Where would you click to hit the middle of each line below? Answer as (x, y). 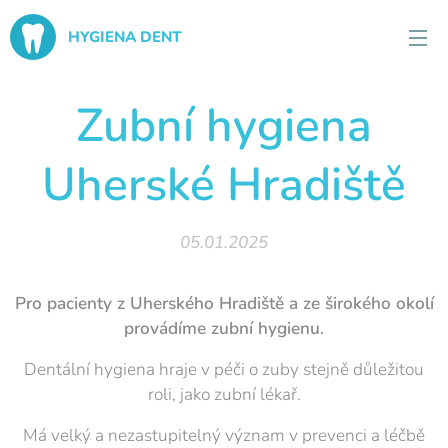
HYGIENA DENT (125, 37)
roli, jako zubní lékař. (224, 394)
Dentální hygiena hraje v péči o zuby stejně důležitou (224, 369)
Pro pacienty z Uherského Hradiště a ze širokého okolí (224, 303)
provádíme (167, 328)
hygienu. (291, 328)
